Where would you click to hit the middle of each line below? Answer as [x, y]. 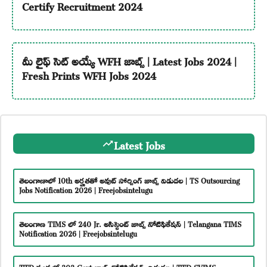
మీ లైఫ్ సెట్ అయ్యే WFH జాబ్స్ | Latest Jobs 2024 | [129, 59]
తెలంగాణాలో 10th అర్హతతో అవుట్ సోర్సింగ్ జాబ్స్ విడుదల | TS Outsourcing [129, 179]
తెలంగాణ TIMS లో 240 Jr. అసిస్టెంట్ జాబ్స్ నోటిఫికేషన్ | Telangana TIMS [130, 223]
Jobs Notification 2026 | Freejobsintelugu [86, 189]
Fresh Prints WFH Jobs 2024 [89, 74]
